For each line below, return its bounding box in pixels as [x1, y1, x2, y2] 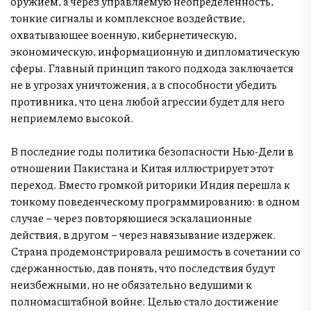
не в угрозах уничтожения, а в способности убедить [10, 76, 277, 92]
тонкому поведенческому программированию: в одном [10, 192, 300, 209]
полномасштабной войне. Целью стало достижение [10, 292, 278, 309]
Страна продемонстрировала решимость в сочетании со [10, 242, 301, 259]
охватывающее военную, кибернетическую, [10, 26, 237, 42]
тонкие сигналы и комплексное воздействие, [10, 9, 245, 26]
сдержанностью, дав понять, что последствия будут [10, 259, 275, 276]
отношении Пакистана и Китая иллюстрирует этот [10, 159, 274, 176]
